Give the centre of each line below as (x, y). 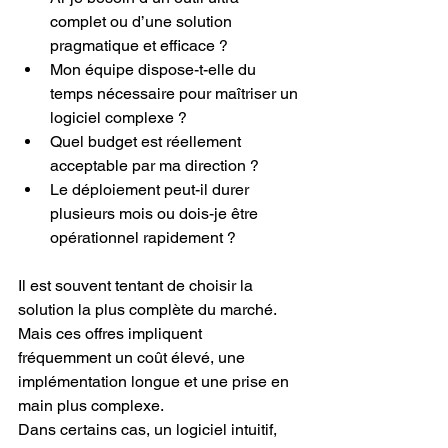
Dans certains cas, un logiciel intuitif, (149, 429)
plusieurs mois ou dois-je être (156, 213)
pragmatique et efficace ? (139, 45)
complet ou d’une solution (143, 21)
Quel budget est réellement (147, 141)
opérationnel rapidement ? (143, 237)
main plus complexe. (91, 405)
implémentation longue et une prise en (155, 381)
